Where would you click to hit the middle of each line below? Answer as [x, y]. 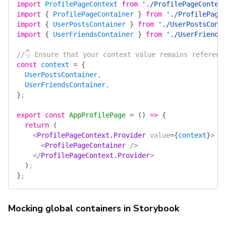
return [33, 125]
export [29, 115]
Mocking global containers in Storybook [94, 208]
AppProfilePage [95, 115]
